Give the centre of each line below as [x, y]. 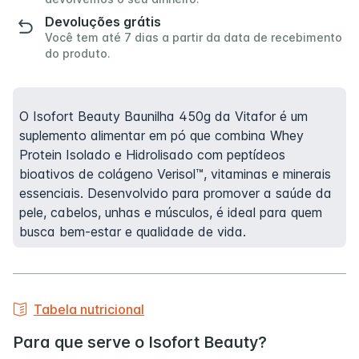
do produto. [78, 53]
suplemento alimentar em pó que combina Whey [161, 135]
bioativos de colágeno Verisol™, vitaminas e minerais [175, 174]
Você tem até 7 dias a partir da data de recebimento [194, 37]
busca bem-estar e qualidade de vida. [133, 232]
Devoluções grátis [103, 22]
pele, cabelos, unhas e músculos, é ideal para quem [171, 212]
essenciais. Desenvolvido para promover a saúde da [175, 193]
